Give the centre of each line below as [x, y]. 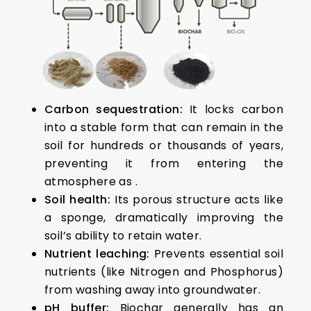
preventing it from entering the [164, 163]
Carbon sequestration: [114, 109]
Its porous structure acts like [197, 200]
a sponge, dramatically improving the [164, 218]
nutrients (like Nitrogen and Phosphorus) [164, 272]
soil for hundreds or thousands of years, [164, 145]
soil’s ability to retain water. [123, 236]
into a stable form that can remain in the [164, 127]
